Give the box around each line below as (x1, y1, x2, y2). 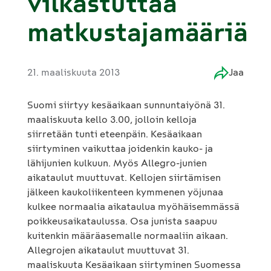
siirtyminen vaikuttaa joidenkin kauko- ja (27, 143, 213, 154)
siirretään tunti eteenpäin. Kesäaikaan (27, 128, 202, 140)
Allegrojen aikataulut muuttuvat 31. (27, 244, 189, 256)
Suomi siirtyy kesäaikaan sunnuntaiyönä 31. (27, 99, 225, 111)
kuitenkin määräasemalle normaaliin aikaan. (27, 230, 228, 241)
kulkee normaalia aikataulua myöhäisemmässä (27, 201, 240, 212)
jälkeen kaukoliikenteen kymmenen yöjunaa (27, 186, 223, 198)
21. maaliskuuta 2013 (27, 67, 120, 78)
